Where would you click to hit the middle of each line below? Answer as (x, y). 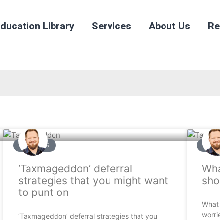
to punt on (44, 192)
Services (112, 26)
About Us (170, 26)
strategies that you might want (94, 180)
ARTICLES (35, 145)
